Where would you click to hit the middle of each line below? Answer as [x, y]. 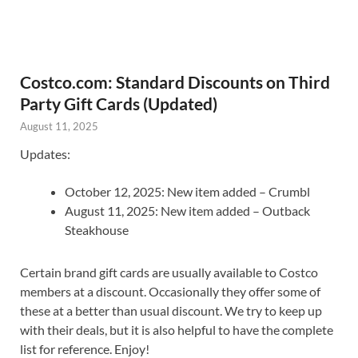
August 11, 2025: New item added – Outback [187, 210]
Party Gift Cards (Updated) [119, 103]
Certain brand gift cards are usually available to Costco [169, 272]
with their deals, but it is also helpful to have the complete [177, 329]
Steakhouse [97, 229]
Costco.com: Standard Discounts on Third [175, 82]
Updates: [45, 153]
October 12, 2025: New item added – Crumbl [187, 191]
